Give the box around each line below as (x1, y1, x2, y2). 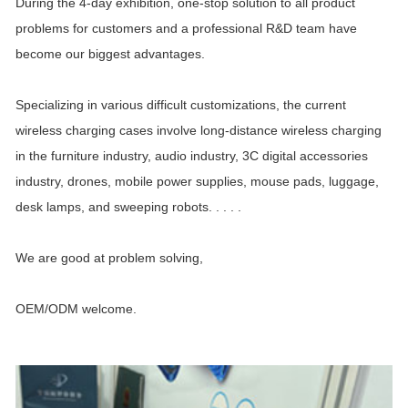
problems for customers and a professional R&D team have (15, 21, 357, 36)
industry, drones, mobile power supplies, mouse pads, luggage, (15, 174, 379, 189)
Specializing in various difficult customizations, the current (15, 97, 346, 113)
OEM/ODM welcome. (15, 301, 137, 317)
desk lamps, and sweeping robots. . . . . (15, 199, 241, 215)
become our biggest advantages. (15, 46, 205, 62)
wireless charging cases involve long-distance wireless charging (15, 123, 382, 138)
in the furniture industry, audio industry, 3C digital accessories (15, 148, 368, 164)
